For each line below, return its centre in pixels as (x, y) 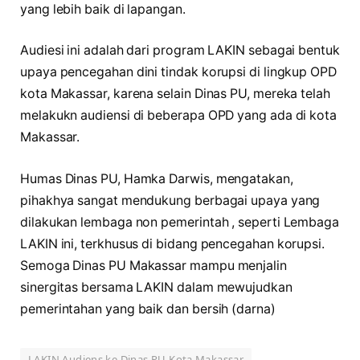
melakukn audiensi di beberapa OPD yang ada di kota (179, 116)
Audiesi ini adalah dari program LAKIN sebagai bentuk (180, 51)
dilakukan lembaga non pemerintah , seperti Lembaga (180, 222)
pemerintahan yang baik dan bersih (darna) (148, 309)
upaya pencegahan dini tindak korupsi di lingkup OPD (178, 72)
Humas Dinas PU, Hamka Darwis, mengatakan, (157, 178)
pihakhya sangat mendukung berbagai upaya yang (170, 200)
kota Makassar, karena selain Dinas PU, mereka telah (175, 94)
